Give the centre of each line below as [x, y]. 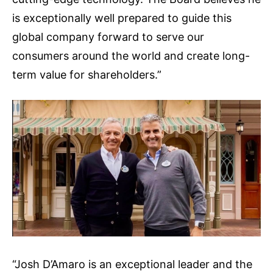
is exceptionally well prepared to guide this [122, 18]
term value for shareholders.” [87, 74]
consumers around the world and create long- [131, 55]
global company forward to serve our [108, 37]
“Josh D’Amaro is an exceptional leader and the [132, 264]
